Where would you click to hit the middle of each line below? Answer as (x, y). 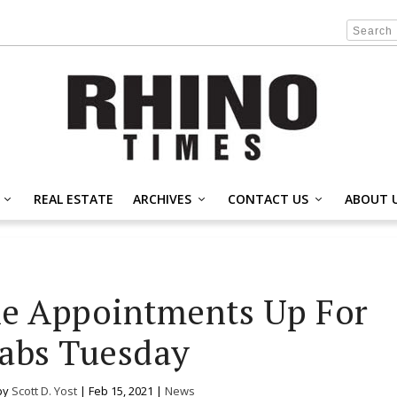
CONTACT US (268, 198)
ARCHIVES (162, 198)
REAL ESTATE (74, 198)
